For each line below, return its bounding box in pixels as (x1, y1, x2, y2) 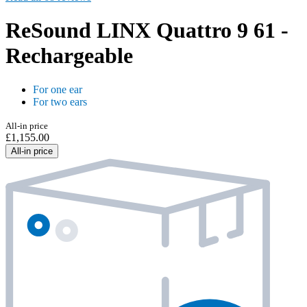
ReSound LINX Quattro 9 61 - (5, 18, 288, 43)
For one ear (33, 83, 82, 95)
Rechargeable (5, 43, 133, 69)
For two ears (33, 95, 87, 108)
